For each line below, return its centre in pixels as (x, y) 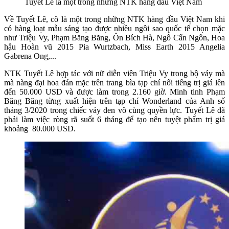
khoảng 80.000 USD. (40, 128)
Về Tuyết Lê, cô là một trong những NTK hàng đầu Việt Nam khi (114, 19)
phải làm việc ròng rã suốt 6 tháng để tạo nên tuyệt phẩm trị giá (114, 119)
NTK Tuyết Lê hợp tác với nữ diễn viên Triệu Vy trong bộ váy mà (114, 73)
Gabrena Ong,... (30, 56)
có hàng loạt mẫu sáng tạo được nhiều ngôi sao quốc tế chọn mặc (114, 28)
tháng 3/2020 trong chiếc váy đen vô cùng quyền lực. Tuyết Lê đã (114, 110)
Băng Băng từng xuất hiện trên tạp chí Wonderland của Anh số (114, 101)
